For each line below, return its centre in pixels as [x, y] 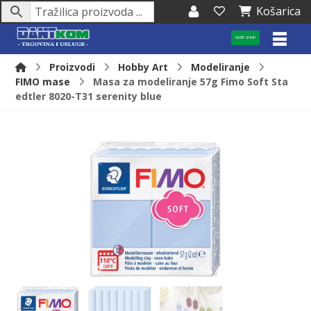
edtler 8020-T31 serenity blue [89, 96]
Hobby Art [143, 67]
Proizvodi [73, 67]
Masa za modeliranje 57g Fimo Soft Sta [191, 82]
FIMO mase [43, 82]
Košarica [278, 11]
